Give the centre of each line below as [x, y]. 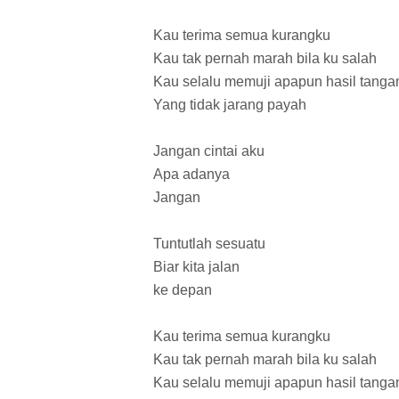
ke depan [183, 290]
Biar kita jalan [196, 267]
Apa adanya [191, 175]
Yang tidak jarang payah [230, 105]
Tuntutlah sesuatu [209, 244]
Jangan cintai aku [209, 151]
